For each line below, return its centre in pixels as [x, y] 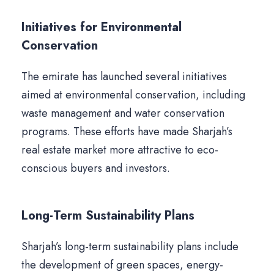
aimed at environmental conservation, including [133, 95]
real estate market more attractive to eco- [120, 150]
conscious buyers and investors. [96, 168]
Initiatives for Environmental [102, 28]
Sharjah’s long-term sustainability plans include [130, 247]
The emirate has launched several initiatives [124, 77]
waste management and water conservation [123, 113]
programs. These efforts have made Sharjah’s [127, 132]
